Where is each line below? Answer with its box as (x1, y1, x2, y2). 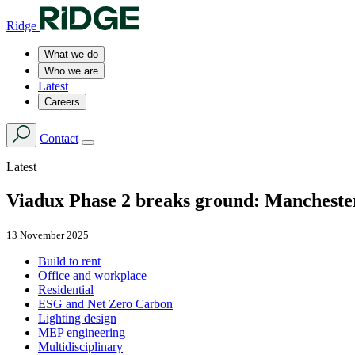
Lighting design (38, 311, 116, 325)
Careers (44, 96, 80, 108)
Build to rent (38, 254, 101, 268)
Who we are (44, 65, 98, 77)
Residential (38, 282, 94, 296)
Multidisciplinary (38, 339, 123, 353)
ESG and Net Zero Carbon (38, 296, 173, 311)
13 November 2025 (6, 228, 89, 241)
